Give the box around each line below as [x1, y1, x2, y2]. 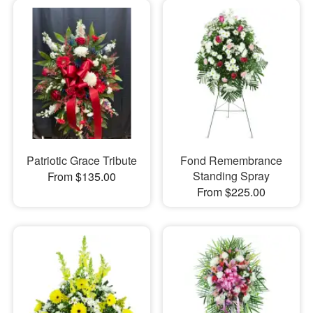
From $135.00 [47, 168, 116, 185]
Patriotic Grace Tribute [26, 152, 137, 169]
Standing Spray [192, 168, 270, 184]
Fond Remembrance [180, 152, 282, 169]
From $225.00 [196, 184, 265, 201]
